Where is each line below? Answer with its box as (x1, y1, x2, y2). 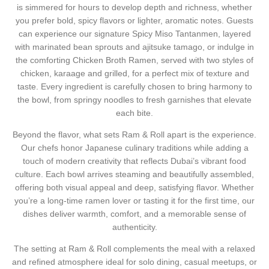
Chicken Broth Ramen (73, 55, 156, 65)
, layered (217, 28, 251, 38)
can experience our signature (18, 28, 132, 38)
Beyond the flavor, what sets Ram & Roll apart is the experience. (13, 130, 256, 140)
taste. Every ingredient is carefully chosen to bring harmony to (17, 81, 252, 91)
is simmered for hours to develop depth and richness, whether (17, 2, 252, 12)
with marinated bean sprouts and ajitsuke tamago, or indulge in (15, 41, 254, 52)
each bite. (116, 107, 153, 118)
